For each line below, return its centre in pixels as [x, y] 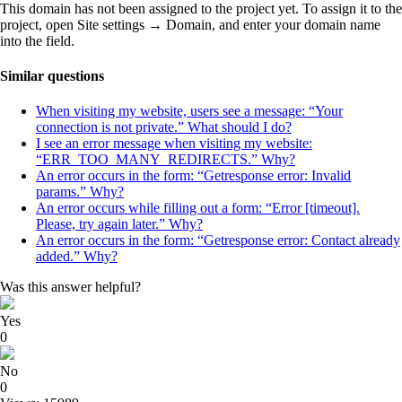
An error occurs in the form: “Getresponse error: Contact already [218, 240]
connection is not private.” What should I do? [164, 127]
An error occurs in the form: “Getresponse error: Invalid [193, 176]
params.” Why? [80, 192]
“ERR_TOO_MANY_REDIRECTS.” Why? [166, 160]
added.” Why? [77, 257]
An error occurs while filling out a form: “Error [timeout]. [198, 208]
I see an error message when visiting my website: [174, 144]
